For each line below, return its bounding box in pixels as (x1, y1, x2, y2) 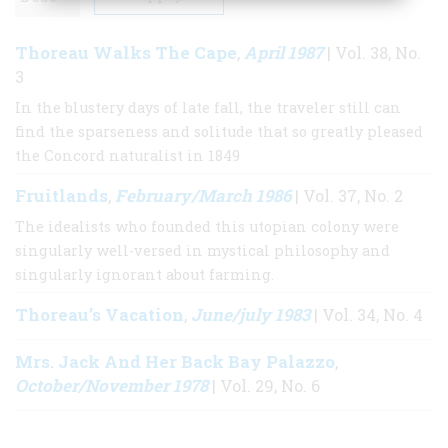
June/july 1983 (191, 302, 310, 326)
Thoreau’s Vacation (15, 302, 184, 326)
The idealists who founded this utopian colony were (15, 216, 399, 236)
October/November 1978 (15, 373, 208, 397)
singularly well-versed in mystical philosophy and (15, 240, 390, 260)
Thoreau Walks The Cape (15, 40, 237, 64)
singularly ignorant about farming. (15, 264, 274, 284)
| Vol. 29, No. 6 (208, 374, 320, 396)
